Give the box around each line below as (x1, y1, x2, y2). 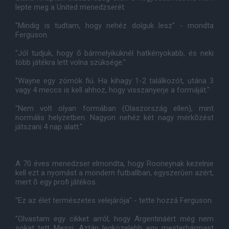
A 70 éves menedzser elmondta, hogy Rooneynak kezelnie (15, 159, 214, 168)
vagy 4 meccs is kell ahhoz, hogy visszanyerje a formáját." (15, 85, 210, 95)
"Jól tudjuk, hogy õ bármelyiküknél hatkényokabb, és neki (15, 49, 214, 58)
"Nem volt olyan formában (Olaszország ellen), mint (15, 104, 214, 113)
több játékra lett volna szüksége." (15, 58, 128, 67)
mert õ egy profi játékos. (15, 177, 97, 187)
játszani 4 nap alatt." (15, 122, 82, 131)
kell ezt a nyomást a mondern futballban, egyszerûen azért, (15, 168, 214, 177)
